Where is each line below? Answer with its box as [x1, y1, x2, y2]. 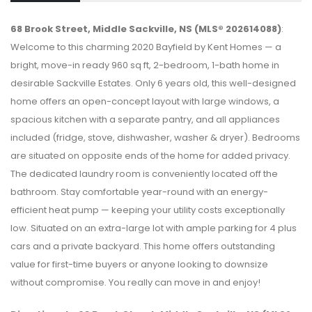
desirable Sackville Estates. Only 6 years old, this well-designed [10, 76, 296, 90]
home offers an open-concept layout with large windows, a [10, 94, 279, 108]
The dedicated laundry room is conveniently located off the [10, 166, 278, 180]
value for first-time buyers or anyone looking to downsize [10, 257, 268, 271]
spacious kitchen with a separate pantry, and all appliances [10, 112, 280, 126]
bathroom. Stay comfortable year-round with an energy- [10, 185, 268, 198]
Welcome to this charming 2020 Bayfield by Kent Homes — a [10, 40, 281, 54]
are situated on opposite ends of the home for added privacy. [10, 148, 290, 162]
